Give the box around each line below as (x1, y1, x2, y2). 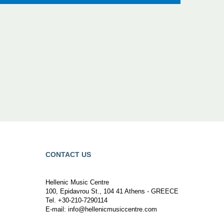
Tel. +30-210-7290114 (45, 196, 107, 204)
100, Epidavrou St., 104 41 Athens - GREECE (45, 187, 178, 195)
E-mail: (45, 205, 66, 213)
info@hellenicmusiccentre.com (66, 205, 157, 213)
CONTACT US (45, 150, 91, 158)
